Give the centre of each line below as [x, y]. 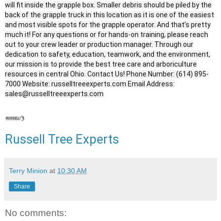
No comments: [36, 213]
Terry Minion [28, 171]
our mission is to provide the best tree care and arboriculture [101, 64]
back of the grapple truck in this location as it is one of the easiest [110, 15]
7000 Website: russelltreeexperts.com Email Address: [90, 84]
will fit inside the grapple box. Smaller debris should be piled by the [108, 5]
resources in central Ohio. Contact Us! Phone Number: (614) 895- [107, 74]
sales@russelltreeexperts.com [54, 94]
